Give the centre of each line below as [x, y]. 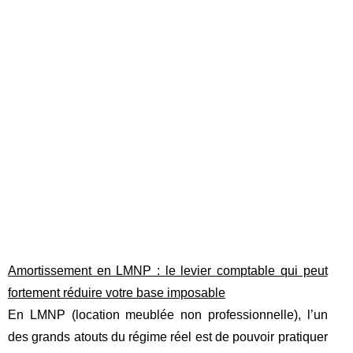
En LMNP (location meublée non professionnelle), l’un [168, 315]
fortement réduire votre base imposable [117, 293]
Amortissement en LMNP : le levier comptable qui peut [168, 271]
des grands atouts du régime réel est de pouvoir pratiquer [168, 337]
